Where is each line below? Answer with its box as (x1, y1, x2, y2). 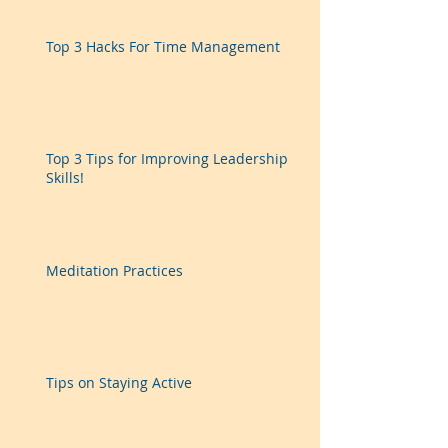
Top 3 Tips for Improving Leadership (46, 148, 288, 168)
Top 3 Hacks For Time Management (46, 36, 280, 56)
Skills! (46, 167, 84, 187)
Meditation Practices (46, 260, 183, 280)
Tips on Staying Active (46, 372, 192, 392)
